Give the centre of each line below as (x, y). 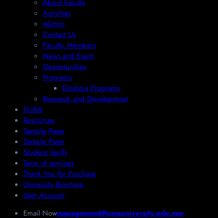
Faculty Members (69, 45)
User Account (44, 195)
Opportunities (64, 66)
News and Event (68, 56)
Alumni (54, 24)
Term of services (49, 163)
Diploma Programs (91, 88)
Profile (33, 109)
